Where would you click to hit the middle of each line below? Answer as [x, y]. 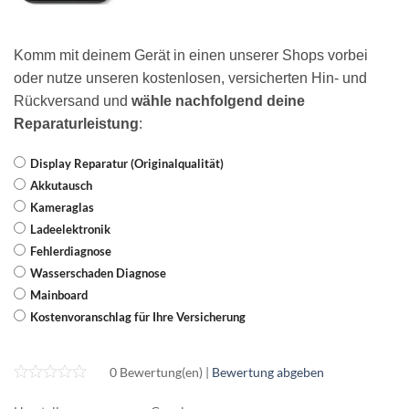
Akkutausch [61, 186]
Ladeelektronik [70, 230]
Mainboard [59, 295]
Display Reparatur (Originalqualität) [127, 164]
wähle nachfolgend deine [218, 100]
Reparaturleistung [76, 123]
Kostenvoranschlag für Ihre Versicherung [138, 317]
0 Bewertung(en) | [161, 372]
